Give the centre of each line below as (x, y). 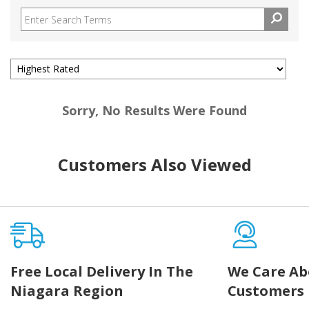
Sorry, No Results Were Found (154, 111)
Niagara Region (67, 291)
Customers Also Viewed (154, 165)
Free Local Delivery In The (102, 272)
